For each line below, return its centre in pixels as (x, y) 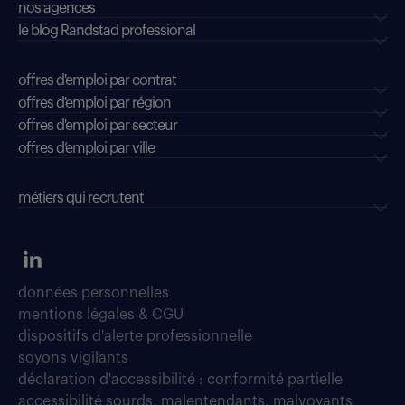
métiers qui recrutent (81, 198)
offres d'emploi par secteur (98, 126)
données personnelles (94, 293)
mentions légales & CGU (101, 315)
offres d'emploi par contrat (97, 81)
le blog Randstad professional (107, 31)
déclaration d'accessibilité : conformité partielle (180, 380)
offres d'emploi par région (94, 104)
